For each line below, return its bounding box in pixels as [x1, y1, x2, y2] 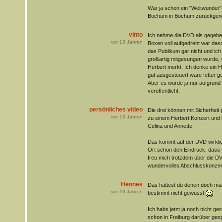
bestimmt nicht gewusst [147, 190, 206, 196]
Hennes [120, 181, 143, 188]
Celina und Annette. [147, 122, 194, 129]
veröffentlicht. [147, 87, 180, 94]
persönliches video [89, 106, 143, 113]
